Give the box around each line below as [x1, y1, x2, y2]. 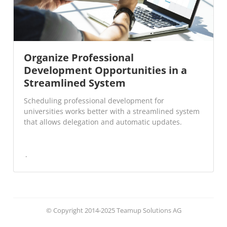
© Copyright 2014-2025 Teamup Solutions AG [46, 206, 181, 215]
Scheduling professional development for [24, 96, 165, 106]
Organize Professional [24, 51, 134, 65]
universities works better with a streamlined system [24, 106, 200, 117]
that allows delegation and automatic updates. [24, 117, 182, 127]
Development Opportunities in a [24, 63, 187, 78]
